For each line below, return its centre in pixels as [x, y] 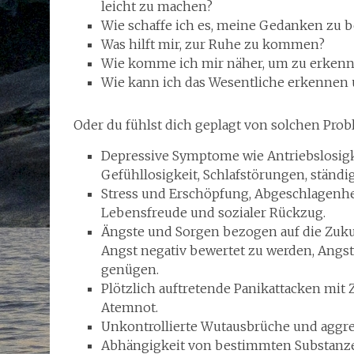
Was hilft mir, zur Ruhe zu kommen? [213, 44]
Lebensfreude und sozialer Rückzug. [213, 212]
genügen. [130, 269]
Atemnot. [130, 307]
